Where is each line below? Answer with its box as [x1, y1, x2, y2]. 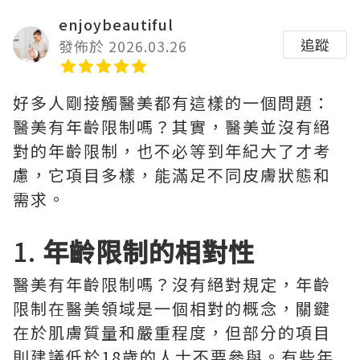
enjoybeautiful [59, 14, 174, 35]
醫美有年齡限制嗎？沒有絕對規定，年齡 [13, 272, 331, 296]
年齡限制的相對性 [43, 232, 255, 269]
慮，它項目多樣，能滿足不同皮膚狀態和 [13, 163, 331, 186]
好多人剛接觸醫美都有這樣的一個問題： [13, 91, 331, 114]
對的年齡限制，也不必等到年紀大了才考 [13, 139, 331, 162]
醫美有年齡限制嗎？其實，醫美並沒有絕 [13, 115, 331, 138]
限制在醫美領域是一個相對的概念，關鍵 [13, 297, 331, 320]
